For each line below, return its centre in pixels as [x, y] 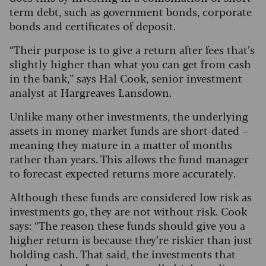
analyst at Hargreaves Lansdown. [91, 92]
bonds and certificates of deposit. [93, 26]
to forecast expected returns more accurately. [123, 173]
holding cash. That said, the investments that [123, 254]
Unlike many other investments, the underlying [129, 116]
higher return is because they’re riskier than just [131, 240]
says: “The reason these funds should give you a [127, 225]
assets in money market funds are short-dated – [129, 130]
